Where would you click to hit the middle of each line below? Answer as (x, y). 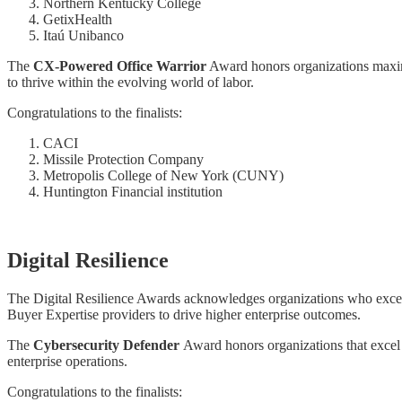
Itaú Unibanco (83, 35)
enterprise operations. (67, 361)
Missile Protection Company (123, 159)
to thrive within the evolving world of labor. (131, 82)
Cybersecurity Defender (108, 345)
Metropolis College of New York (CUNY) (163, 175)
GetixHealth (78, 19)
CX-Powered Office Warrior (120, 66)
